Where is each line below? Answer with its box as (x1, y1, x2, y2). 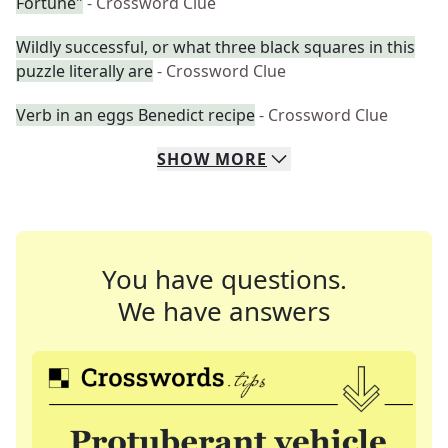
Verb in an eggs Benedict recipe (16, 104, 255, 126)
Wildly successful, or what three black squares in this (16, 36, 415, 58)
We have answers (118, 293, 330, 329)
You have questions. (101, 261, 347, 297)
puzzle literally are (16, 60, 153, 82)
